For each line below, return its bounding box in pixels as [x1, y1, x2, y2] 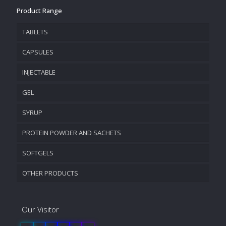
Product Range [17, 6, 62, 16]
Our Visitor [22, 204, 59, 215]
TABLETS [22, 27, 48, 37]
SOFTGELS [22, 148, 53, 158]
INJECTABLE [22, 68, 55, 77]
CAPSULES [22, 47, 53, 57]
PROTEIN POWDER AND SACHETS [22, 128, 121, 138]
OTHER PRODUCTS [22, 168, 78, 178]
